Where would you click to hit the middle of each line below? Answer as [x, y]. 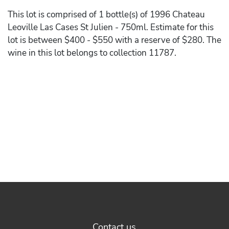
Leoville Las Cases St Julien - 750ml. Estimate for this [111, 27]
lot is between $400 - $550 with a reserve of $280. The [114, 40]
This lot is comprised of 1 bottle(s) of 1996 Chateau [106, 15]
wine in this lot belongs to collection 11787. [92, 53]
